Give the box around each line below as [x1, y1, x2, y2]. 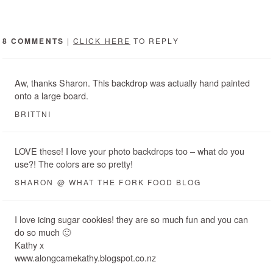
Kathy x [15, 238, 44, 252]
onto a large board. [15, 89, 88, 102]
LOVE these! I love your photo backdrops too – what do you [15, 144, 244, 158]
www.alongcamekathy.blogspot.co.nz [15, 251, 156, 264]
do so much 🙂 [15, 225, 71, 239]
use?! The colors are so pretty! [15, 157, 133, 171]
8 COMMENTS [2, 35, 67, 47]
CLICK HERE [73, 35, 130, 46]
